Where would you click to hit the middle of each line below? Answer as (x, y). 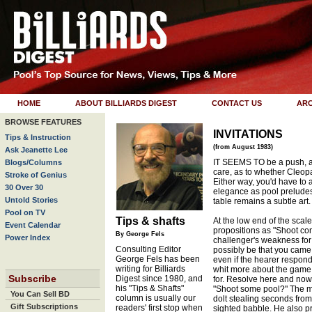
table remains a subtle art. (262, 201)
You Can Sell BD (40, 294)
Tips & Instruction (38, 137)
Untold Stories (31, 200)
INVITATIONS (248, 134)
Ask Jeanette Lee (36, 150)
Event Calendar (33, 225)
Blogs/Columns (33, 162)
